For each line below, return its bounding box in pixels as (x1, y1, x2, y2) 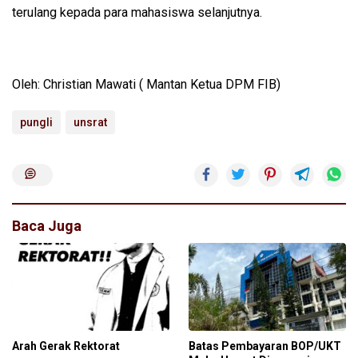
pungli (20, 115, 53, 129)
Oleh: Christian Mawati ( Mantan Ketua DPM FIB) (12, 76, 280, 92)
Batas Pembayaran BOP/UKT (189, 339, 341, 352)
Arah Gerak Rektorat (12, 339, 120, 352)
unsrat (74, 115, 107, 129)
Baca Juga (12, 217, 82, 234)
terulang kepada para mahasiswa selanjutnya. (12, 4, 262, 20)
